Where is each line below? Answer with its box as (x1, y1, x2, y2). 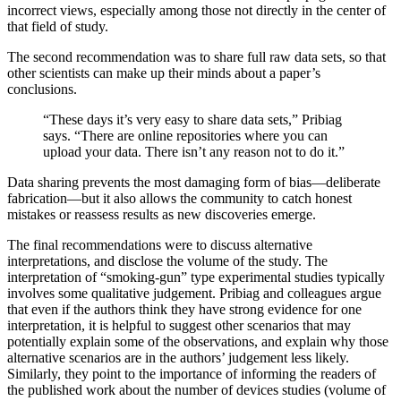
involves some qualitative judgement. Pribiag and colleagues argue (7, 286, 381, 302)
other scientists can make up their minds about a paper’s (7, 65, 320, 81)
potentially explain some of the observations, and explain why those (7, 334, 388, 350)
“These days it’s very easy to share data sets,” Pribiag (43, 112, 342, 128)
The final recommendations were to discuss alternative (7, 237, 312, 253)
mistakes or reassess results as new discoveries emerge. (7, 207, 316, 223)
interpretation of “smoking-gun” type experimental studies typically (7, 269, 385, 286)
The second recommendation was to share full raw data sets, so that (7, 49, 386, 65)
